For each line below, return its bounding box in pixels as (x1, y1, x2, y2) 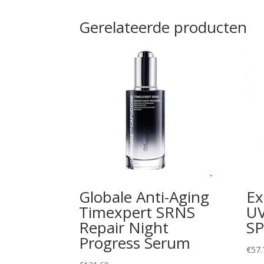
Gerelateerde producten (79, 16, 247, 38)
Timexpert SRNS (79, 202, 196, 223)
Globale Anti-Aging (79, 186, 210, 208)
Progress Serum (79, 232, 191, 254)
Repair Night (79, 217, 169, 239)
